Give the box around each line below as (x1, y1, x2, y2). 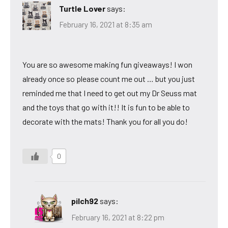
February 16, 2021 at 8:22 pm (71, 212, 164, 222)
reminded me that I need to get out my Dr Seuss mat (22, 88, 197, 98)
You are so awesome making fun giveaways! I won (22, 60, 192, 70)
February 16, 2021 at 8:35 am (59, 20, 152, 30)
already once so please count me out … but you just (22, 74, 195, 84)
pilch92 (71, 196, 98, 206)
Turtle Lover (59, 3, 105, 13)
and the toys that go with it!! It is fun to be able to (22, 102, 190, 112)
